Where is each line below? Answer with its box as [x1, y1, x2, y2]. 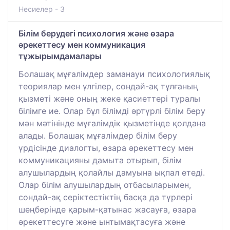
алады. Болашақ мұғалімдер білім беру [18, 130, 177, 141]
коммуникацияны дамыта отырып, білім [18, 155, 182, 165]
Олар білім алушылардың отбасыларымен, [18, 179, 191, 190]
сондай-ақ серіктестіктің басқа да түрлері [18, 191, 193, 202]
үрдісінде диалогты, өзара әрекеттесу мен [18, 142, 194, 153]
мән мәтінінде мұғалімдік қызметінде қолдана [18, 118, 206, 128]
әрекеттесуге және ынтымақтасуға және [18, 216, 185, 227]
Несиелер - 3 [18, 4, 65, 13]
